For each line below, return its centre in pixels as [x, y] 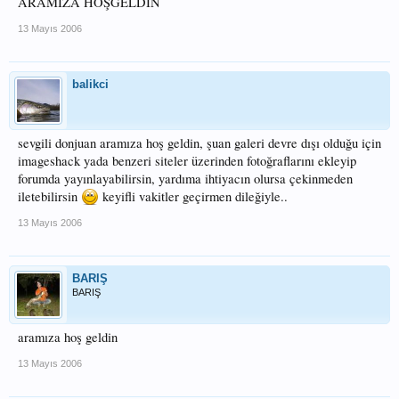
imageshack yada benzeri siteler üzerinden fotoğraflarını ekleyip [187, 161]
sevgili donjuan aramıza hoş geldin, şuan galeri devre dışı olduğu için [199, 143]
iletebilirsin [49, 196]
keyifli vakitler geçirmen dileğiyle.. [193, 196]
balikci [90, 84]
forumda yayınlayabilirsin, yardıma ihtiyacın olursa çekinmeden [185, 179]
